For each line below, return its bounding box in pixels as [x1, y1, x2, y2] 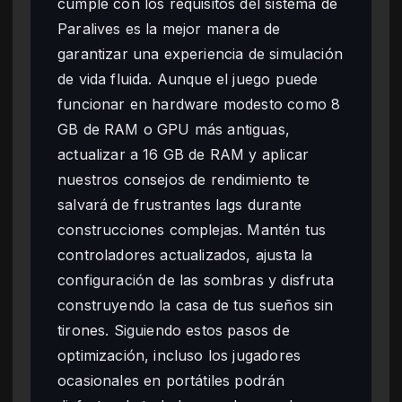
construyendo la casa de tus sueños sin [57, 296, 334, 315]
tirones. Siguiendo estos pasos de [57, 321, 290, 340]
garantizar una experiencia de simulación [57, 45, 343, 64]
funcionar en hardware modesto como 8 [57, 95, 341, 114]
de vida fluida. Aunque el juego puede [57, 70, 319, 89]
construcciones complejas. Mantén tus [57, 221, 327, 240]
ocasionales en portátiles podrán [57, 371, 285, 390]
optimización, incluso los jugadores [57, 346, 301, 365]
